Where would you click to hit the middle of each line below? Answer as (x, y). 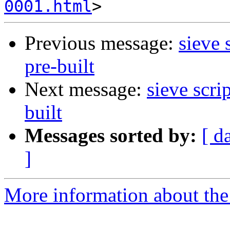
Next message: (86, 89)
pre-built (60, 66)
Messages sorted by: (111, 136)
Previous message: (102, 43)
